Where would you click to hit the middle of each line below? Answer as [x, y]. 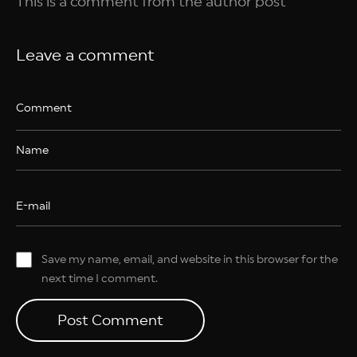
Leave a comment [85, 56]
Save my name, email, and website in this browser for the [190, 260]
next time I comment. [100, 279]
